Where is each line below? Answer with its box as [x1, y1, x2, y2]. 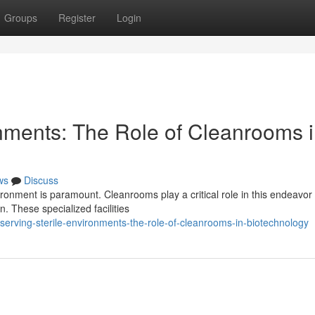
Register [58, 11, 96, 25]
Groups [4, 11, 37, 25]
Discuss [24, 173, 58, 187]
